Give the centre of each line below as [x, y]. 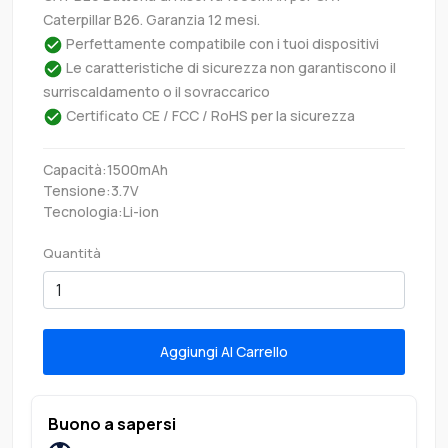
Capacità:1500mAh [105, 169]
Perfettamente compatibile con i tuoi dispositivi [221, 43]
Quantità [72, 252]
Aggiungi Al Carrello [262, 352]
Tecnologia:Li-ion [101, 211]
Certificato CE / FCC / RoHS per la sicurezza [209, 115]
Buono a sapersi [112, 423]
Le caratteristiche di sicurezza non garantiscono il [229, 67]
